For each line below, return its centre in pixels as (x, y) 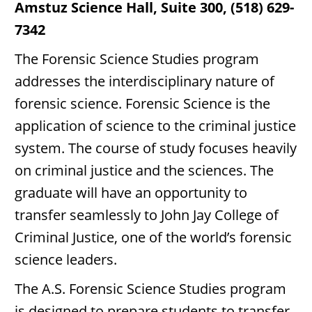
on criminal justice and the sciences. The (144, 170)
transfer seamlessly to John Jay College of (147, 215)
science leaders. (66, 259)
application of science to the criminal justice (155, 126)
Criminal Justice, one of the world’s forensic (153, 237)
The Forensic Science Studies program (137, 59)
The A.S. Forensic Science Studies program (150, 289)
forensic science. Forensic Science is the (142, 103)
